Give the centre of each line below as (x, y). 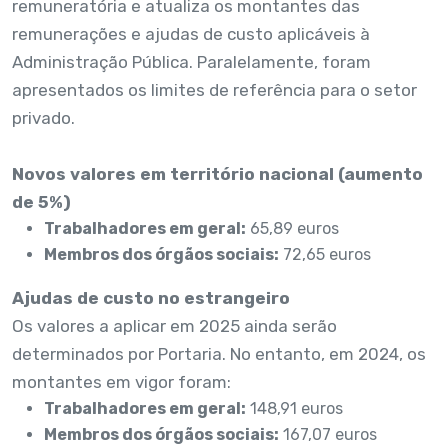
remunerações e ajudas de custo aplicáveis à (191, 34)
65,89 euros (292, 229)
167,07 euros (328, 435)
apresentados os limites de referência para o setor (214, 90)
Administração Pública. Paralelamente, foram (191, 62)
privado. (43, 118)
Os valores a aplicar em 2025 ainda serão (174, 326)
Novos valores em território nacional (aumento (217, 174)
